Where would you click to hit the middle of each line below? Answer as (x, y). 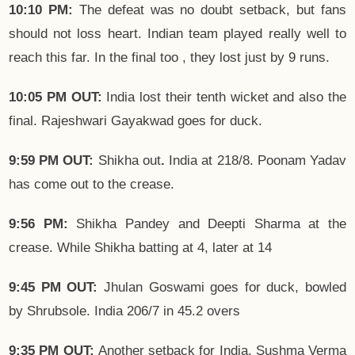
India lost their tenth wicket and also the (224, 97)
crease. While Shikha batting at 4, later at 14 (140, 248)
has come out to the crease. (92, 185)
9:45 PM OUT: (53, 288)
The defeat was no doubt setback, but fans (210, 10)
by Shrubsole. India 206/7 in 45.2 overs (124, 311)
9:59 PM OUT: (53, 161)
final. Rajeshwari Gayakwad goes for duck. (136, 121)
